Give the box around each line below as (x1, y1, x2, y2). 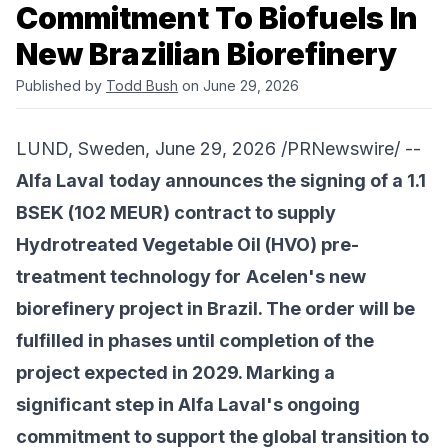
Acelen (246, 266, 308, 288)
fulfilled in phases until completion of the (16, 330, 374, 352)
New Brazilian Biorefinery (16, 36, 397, 73)
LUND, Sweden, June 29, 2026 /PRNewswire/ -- (16, 138, 421, 160)
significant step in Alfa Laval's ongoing (16, 394, 360, 416)
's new (308, 266, 366, 288)
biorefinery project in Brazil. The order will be (16, 298, 415, 320)
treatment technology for (16, 266, 241, 288)
